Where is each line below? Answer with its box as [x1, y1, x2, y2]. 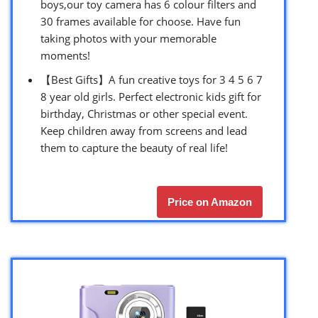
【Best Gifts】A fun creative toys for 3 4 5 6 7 [40, 72, 263, 87]
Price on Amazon [168, 195, 252, 208]
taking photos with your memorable [40, 31, 216, 45]
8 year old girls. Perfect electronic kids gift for [40, 89, 261, 104]
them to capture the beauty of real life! [40, 140, 228, 155]
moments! [40, 48, 90, 62]
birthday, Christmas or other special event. [40, 106, 248, 121]
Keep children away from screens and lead [40, 123, 247, 138]
